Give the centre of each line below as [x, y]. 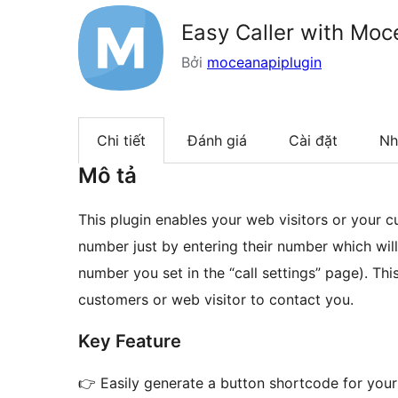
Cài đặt [313, 141]
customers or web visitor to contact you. [216, 300]
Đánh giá [217, 141]
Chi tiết [121, 141]
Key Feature [130, 342]
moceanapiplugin [264, 62]
